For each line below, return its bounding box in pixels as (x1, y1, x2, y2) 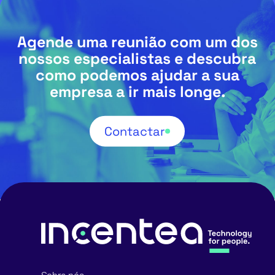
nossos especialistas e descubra (18, 49, 257, 69)
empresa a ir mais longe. (49, 82, 225, 102)
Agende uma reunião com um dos (17, 33, 258, 52)
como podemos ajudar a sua (35, 66, 239, 85)
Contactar (104, 123, 166, 139)
